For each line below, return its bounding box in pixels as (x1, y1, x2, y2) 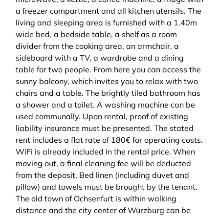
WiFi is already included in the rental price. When (16, 147, 195, 156)
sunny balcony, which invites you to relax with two (16, 76, 198, 86)
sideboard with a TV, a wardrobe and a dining (16, 53, 184, 63)
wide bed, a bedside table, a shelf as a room (16, 29, 177, 39)
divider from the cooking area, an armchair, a (16, 41, 179, 51)
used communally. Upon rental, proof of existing (16, 111, 188, 121)
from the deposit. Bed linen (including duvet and (16, 170, 189, 180)
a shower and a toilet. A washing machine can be (16, 100, 195, 109)
